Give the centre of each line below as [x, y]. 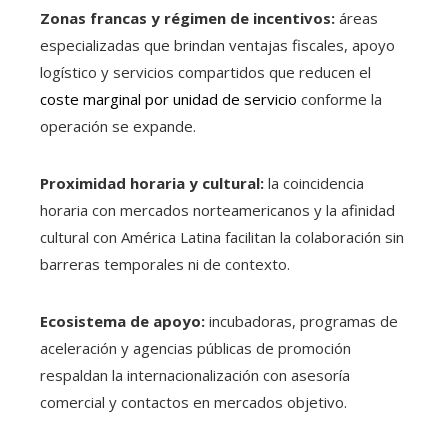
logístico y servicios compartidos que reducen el [205, 71]
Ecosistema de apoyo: [122, 320]
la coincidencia [314, 182]
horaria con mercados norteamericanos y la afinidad [217, 209]
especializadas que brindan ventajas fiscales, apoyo [217, 44]
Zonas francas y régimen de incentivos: [187, 17]
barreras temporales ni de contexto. [165, 263]
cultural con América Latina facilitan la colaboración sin [222, 236]
